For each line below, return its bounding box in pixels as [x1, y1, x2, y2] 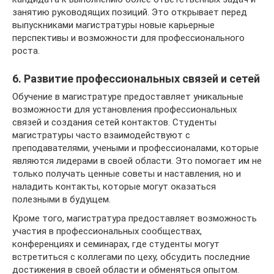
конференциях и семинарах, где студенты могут [12, 238, 220, 250]
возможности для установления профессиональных [12, 103, 237, 115]
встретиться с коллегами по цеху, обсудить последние [12, 251, 250, 262]
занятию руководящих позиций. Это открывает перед [12, 6, 247, 18]
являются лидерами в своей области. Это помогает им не [12, 155, 262, 166]
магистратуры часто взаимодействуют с [12, 129, 190, 141]
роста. [12, 45, 40, 56]
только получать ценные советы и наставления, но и [12, 168, 241, 179]
